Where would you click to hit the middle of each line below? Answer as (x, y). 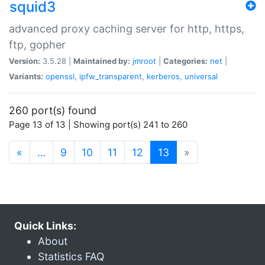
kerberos (163, 76)
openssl (60, 76)
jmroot (144, 61)
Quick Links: (45, 225)
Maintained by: (102, 61)
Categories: (185, 61)
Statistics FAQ (71, 256)
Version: (25, 61)
